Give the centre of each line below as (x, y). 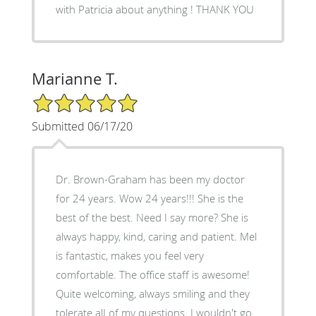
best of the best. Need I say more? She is (152, 217)
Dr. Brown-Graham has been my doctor (150, 179)
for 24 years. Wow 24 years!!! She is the (149, 198)
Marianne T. (74, 78)
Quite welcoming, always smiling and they (152, 293)
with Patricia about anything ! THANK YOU (225, 9)
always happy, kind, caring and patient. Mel (156, 236)
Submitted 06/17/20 (82, 126)
